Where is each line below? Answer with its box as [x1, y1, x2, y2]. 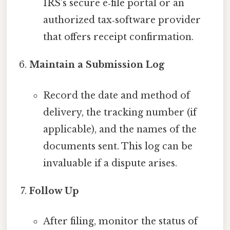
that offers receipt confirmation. [43, 31, 194, 43]
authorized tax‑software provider [43, 14, 201, 26]
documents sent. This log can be [43, 140, 193, 152]
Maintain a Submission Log [29, 59, 165, 71]
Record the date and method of [43, 89, 190, 101]
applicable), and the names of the [43, 123, 197, 135]
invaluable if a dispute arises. [43, 157, 177, 169]
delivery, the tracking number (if [43, 106, 197, 118]
